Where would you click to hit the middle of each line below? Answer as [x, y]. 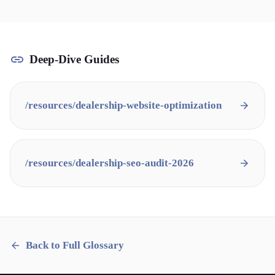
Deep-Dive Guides [74, 59]
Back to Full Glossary [75, 245]
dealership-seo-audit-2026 [135, 163]
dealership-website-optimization [149, 105]
